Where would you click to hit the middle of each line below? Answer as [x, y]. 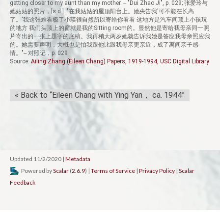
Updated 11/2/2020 [36, 159]
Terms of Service [113, 171]
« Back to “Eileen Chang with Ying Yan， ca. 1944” [100, 95]
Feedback [23, 182]
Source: [20, 61]
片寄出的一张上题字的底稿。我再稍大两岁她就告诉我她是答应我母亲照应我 [110, 36]
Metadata [78, 159]
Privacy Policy [157, 171]
